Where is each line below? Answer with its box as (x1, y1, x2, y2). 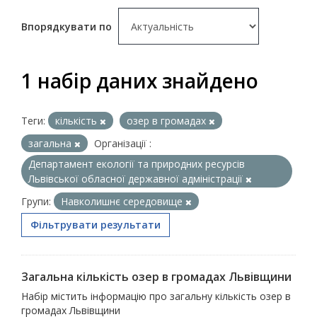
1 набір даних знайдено (21, 67, 258, 94)
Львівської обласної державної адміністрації (28, 171, 246, 185)
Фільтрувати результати (30, 217, 161, 231)
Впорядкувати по (21, 19, 115, 33)
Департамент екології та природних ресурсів (28, 156, 245, 171)
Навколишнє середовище (61, 194, 185, 208)
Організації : (94, 136, 151, 150)
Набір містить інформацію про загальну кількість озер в (21, 289, 291, 303)
